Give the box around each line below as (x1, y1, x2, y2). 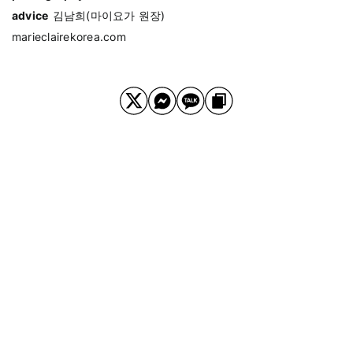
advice (12, 8, 49, 22)
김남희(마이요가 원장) (52, 8, 165, 22)
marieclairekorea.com (12, 29, 126, 43)
